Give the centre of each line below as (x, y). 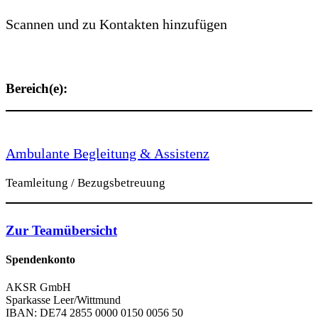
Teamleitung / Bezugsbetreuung (86, 183)
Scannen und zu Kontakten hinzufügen (116, 24)
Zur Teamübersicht (61, 230)
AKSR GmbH (38, 287)
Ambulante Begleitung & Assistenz (108, 154)
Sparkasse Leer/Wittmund (63, 300)
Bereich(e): (37, 89)
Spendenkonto (40, 260)
